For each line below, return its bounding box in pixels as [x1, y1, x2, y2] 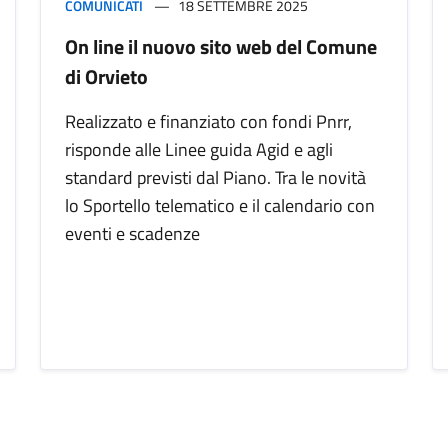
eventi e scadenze [65, 220, 200, 248]
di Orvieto [65, 61, 148, 93]
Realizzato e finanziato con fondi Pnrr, [65, 108, 352, 136]
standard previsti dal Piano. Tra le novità [65, 164, 366, 192]
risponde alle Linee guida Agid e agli [65, 136, 333, 164]
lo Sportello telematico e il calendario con [65, 192, 375, 220]
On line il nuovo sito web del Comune [65, 31, 377, 63]
